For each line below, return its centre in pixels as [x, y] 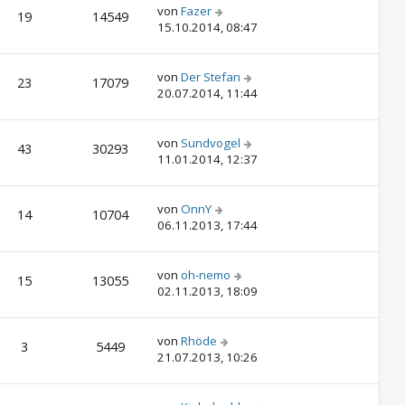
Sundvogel [211, 143]
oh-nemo [206, 275]
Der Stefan [211, 77]
